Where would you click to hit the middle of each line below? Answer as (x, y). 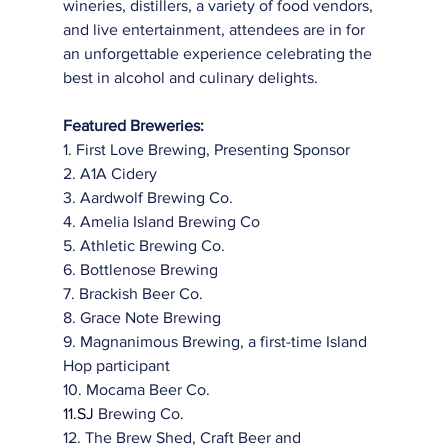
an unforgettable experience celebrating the (219, 53)
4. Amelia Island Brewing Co (161, 221)
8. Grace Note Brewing (141, 317)
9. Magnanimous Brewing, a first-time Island (216, 341)
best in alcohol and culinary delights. (190, 77)
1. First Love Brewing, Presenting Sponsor (206, 149)
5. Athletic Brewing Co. (143, 245)
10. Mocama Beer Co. (136, 389)
